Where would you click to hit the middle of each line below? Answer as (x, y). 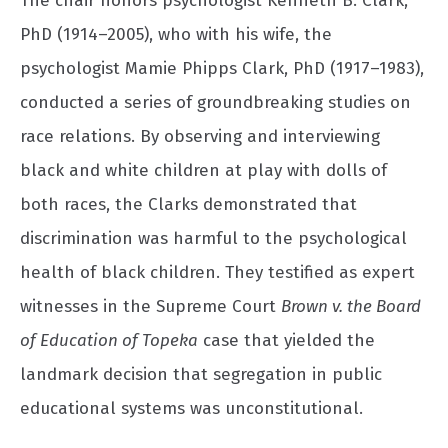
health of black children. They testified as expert (217, 272)
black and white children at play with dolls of (203, 170)
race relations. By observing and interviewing (200, 136)
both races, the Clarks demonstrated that (188, 204)
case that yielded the (286, 340)
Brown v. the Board (351, 306)
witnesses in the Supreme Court (150, 306)
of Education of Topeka (109, 340)
